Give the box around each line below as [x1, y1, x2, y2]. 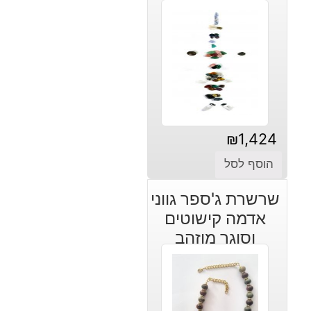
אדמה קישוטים [164, 208, 266, 228]
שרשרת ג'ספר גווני [150, 188, 280, 209]
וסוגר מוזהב [174, 227, 255, 248]
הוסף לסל [224, 157, 274, 171]
